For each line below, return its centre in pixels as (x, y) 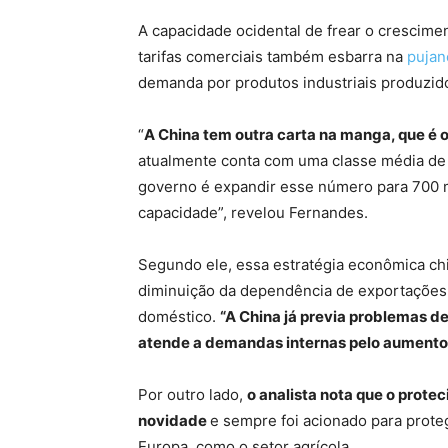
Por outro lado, (192, 394)
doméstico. (179, 316)
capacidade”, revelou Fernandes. (253, 212)
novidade (174, 420)
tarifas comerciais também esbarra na (272, 56)
